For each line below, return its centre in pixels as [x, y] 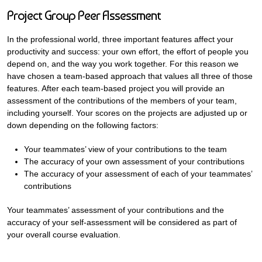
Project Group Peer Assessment [84, 15]
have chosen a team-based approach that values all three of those [130, 76]
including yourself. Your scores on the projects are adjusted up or [127, 113]
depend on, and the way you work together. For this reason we [123, 64]
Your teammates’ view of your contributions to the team [125, 149]
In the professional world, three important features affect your [120, 39]
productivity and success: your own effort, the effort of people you [128, 51]
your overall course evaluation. [64, 235]
